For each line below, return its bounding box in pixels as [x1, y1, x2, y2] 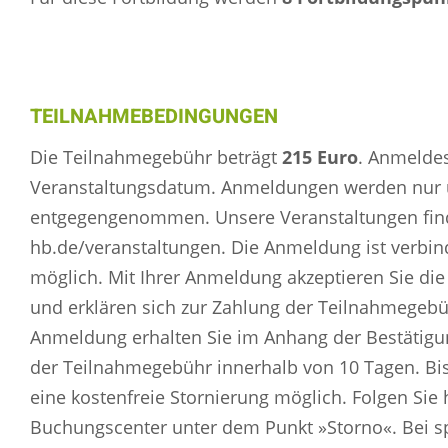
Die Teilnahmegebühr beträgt [30, 145, 282, 169]
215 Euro [282, 145, 358, 169]
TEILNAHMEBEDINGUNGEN [30, 102, 278, 131]
